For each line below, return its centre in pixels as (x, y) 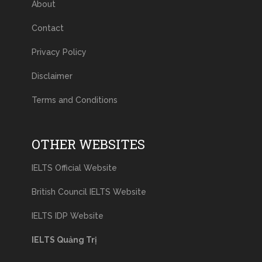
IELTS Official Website (74, 168)
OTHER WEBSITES (88, 144)
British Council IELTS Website (89, 192)
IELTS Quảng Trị (64, 239)
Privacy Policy (59, 52)
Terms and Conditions (74, 100)
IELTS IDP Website (67, 216)
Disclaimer (52, 76)
